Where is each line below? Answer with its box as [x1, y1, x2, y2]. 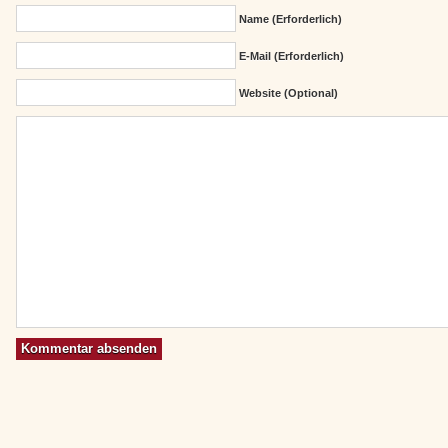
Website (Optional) [238, 87, 338, 99]
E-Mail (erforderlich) [238, 50, 344, 62]
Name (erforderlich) [238, 13, 342, 25]
